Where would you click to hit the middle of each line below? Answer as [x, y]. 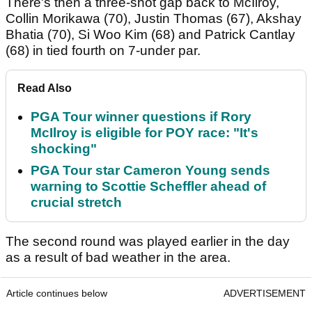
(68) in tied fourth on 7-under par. [105, 51]
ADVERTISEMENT [265, 294]
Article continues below [57, 294]
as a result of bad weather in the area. [120, 258]
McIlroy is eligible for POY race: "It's [145, 133]
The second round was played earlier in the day [148, 242]
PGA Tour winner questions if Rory [141, 117]
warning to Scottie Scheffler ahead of [148, 187]
